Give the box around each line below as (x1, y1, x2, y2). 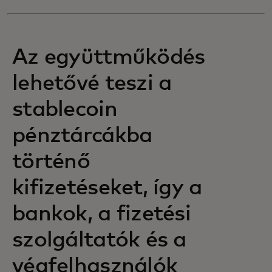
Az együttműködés (12, 47, 205, 69)
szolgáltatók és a (12, 229, 186, 251)
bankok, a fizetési (12, 203, 191, 225)
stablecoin (12, 99, 117, 121)
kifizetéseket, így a (12, 177, 202, 199)
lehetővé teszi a (12, 73, 172, 95)
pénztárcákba (12, 125, 152, 147)
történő (12, 151, 90, 173)
